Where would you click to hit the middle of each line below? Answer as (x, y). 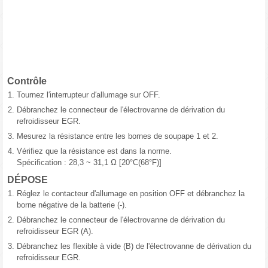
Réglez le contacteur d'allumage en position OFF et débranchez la (131, 194)
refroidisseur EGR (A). (55, 232)
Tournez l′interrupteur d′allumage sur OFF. (89, 95)
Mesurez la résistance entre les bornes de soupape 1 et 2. (118, 136)
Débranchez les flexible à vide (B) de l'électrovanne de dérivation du (134, 246)
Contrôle (27, 81)
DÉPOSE (28, 180)
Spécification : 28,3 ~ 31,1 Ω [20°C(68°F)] (89, 163)
